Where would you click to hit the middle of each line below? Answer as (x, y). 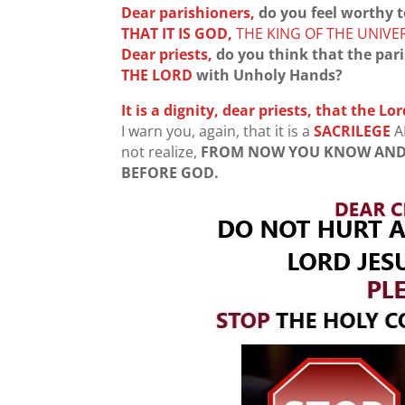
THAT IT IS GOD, (177, 34)
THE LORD (159, 75)
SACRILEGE (354, 132)
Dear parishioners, (188, 13)
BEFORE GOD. (170, 173)
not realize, (161, 152)
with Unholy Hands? (270, 75)
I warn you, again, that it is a (218, 132)
